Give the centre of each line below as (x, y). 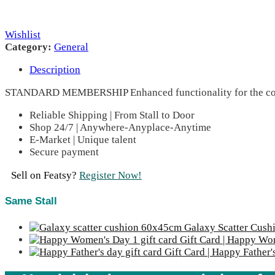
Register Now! (110, 175)
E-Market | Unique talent (83, 139)
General (71, 47)
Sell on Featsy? (45, 175)
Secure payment (64, 152)
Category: (29, 47)
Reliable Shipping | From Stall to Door (112, 115)
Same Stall (31, 201)
